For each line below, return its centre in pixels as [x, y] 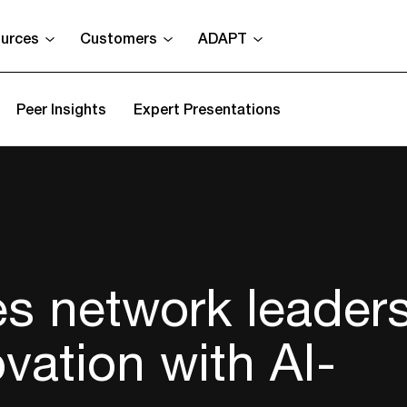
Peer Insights [61, 109]
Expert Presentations [207, 109]
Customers [119, 38]
